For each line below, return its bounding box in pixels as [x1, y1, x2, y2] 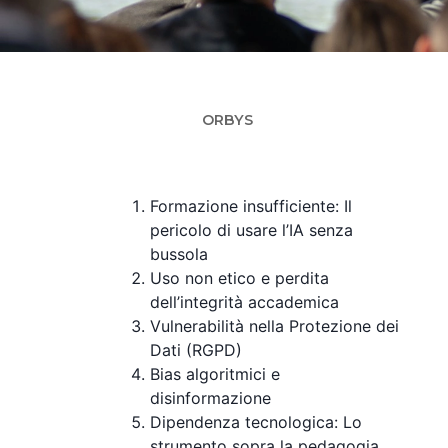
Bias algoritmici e [150, 364, 281, 385]
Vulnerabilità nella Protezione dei [150, 316, 400, 337]
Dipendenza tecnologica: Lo [150, 412, 363, 433]
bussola [150, 244, 209, 265]
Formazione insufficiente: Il [150, 196, 353, 217]
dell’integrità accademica [150, 292, 340, 313]
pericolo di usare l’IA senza [150, 220, 354, 241]
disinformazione [150, 388, 272, 409]
